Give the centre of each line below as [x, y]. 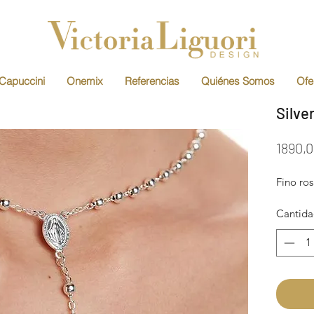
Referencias [152, 81]
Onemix [85, 81]
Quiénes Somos [238, 81]
